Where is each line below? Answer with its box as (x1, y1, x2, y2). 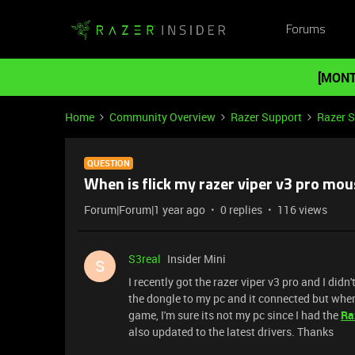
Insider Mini (167, 251, 226, 266)
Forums (285, 23, 326, 36)
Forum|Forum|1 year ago (84, 202, 205, 217)
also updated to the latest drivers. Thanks (128, 324, 338, 339)
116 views (277, 202, 327, 217)
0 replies (220, 202, 262, 217)
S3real (128, 251, 161, 266)
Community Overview (109, 109, 216, 124)
